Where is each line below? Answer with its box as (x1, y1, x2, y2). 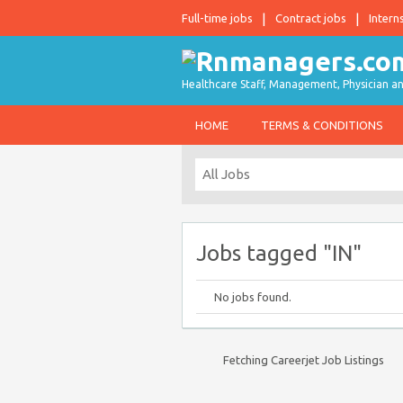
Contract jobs (275, 12, 346, 24)
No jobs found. (214, 291, 291, 303)
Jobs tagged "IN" (196, 241, 362, 265)
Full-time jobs (182, 12, 253, 24)
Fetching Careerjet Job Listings (223, 354, 384, 366)
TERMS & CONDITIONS (261, 119, 383, 131)
